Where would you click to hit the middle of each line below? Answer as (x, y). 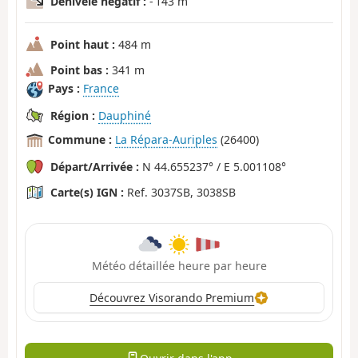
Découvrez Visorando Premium (172, 297)
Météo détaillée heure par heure (179, 265)
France (101, 89)
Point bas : (80, 70)
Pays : (64, 89)
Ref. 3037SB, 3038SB (180, 192)
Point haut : (83, 44)
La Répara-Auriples (166, 140)
